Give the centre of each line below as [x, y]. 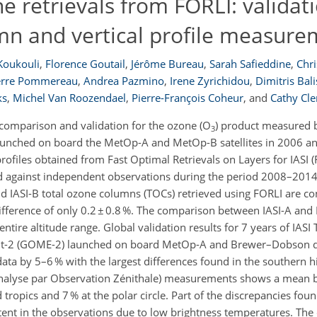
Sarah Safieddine [250, 64]
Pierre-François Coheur [188, 98]
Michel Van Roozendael [69, 98]
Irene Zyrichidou [210, 81]
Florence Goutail [85, 64]
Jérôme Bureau [167, 64]
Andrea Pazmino [124, 81]
